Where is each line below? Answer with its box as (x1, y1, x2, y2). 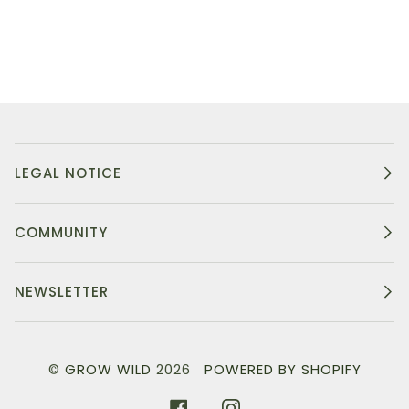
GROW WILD (64, 359, 152, 379)
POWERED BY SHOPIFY (204, 359, 362, 379)
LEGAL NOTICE (15, 163, 121, 183)
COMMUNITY (15, 222, 108, 242)
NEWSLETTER (15, 281, 109, 301)
